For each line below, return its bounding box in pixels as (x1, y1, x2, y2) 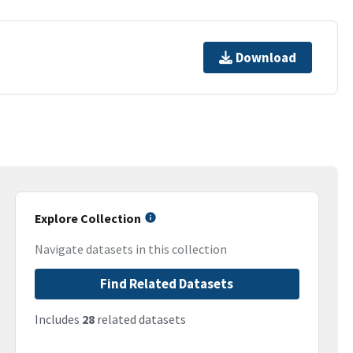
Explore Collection (34, 210, 141, 226)
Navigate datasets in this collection (34, 241, 227, 258)
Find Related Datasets (100, 275, 234, 293)
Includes (34, 311, 82, 328)
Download (236, 48, 297, 66)
